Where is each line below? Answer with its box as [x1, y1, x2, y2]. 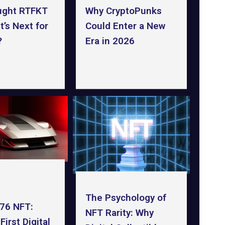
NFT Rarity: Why [85, 206, 154, 218]
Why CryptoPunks [85, 5, 162, 17]
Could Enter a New [85, 20, 165, 32]
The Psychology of [85, 191, 166, 203]
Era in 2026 [85, 35, 135, 47]
